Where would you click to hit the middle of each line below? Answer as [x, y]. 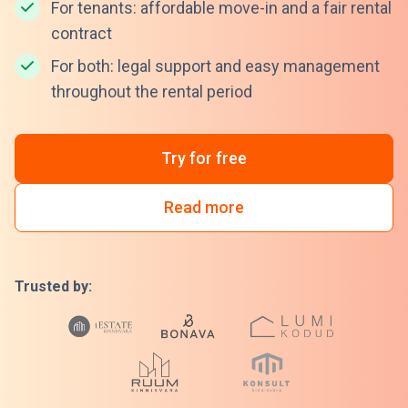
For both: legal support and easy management [215, 66]
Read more [204, 207]
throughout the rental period [152, 92]
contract [82, 33]
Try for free [204, 158]
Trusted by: [53, 286]
